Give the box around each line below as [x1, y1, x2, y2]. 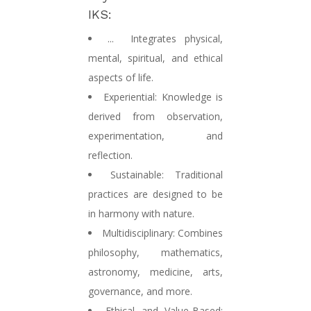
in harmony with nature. [88, 207, 194, 221]
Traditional [164, 168, 223, 182]
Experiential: [103, 90, 158, 104]
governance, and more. [88, 285, 192, 299]
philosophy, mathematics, [88, 246, 223, 260]
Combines [175, 226, 223, 240]
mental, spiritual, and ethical [88, 51, 223, 65]
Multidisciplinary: [102, 226, 175, 240]
